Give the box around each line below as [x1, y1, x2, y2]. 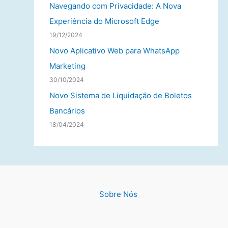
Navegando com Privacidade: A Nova [49, 1, 181, 11]
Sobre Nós [99, 189, 137, 199]
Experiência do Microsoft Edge [49, 16, 159, 26]
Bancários [49, 105, 85, 116]
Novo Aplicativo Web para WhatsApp [49, 46, 180, 55]
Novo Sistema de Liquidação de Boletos [49, 90, 192, 100]
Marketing [49, 61, 85, 71]
